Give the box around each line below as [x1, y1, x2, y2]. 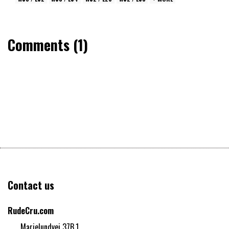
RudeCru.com [8, 204, 54, 217]
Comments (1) [8, 34, 88, 56]
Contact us [8, 177, 54, 193]
